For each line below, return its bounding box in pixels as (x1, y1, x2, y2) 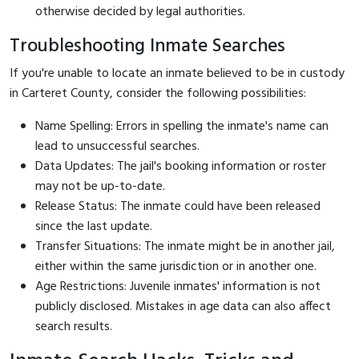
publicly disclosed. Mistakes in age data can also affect (35, 296, 331, 317)
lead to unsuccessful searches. (35, 135, 200, 157)
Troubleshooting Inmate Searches (10, 30, 285, 62)
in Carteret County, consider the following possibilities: (10, 83, 306, 104)
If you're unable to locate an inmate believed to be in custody (10, 63, 345, 84)
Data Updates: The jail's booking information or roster (35, 155, 326, 177)
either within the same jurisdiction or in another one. (35, 256, 317, 277)
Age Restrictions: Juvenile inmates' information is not (35, 276, 321, 297)
